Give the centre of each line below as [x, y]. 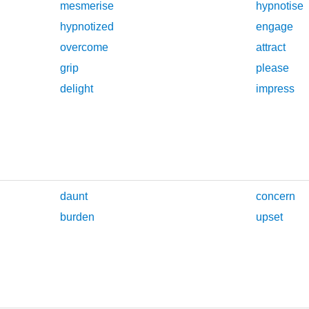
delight [77, 89]
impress [275, 89]
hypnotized [87, 27]
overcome [84, 48]
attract [270, 48]
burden [78, 217]
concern [275, 196]
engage [274, 27]
